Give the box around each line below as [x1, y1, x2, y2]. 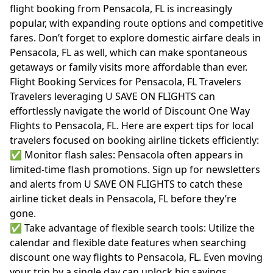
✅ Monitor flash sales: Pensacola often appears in [10, 148, 243, 161]
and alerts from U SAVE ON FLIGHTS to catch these [10, 177, 243, 191]
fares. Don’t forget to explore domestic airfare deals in [10, 31, 261, 44]
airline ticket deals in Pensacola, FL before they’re [10, 192, 236, 205]
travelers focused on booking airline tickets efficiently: [10, 133, 259, 147]
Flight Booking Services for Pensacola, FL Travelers [10, 75, 241, 88]
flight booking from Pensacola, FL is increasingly [10, 2, 232, 15]
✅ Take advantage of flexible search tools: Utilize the [10, 221, 255, 235]
